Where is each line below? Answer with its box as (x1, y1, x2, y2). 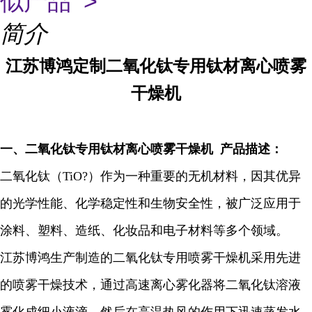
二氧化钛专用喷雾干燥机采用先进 (113, 251, 301, 265)
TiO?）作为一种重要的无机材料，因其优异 (63, 169, 301, 183)
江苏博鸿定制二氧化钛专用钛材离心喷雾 (6, 57, 306, 75)
